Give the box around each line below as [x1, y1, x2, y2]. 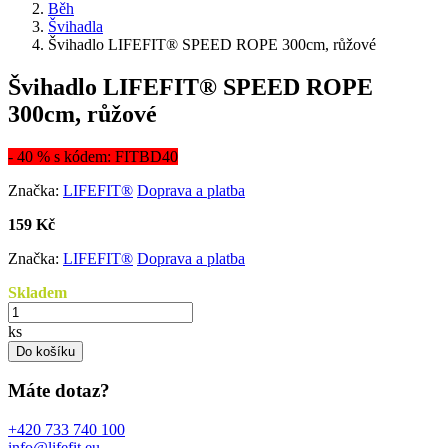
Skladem [8, 283, 67, 301]
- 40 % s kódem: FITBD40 [8, 147, 178, 165]
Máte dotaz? [8, 380, 110, 402]
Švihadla [48, 17, 103, 35]
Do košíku [16, 343, 75, 359]
